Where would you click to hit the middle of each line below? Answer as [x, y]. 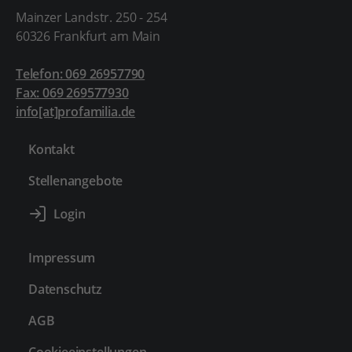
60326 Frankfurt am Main [88, 36]
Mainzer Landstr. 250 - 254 [91, 17]
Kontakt [51, 149]
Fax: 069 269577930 [72, 93]
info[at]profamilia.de [75, 112]
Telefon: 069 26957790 [80, 74]
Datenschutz [65, 289]
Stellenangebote [75, 181]
